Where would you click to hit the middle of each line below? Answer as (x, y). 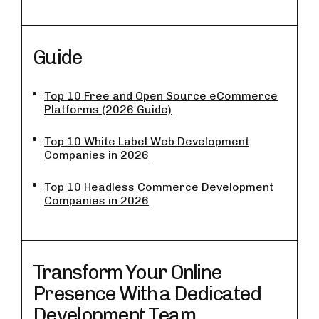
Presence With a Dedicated (147, 294)
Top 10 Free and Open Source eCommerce (161, 96)
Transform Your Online (127, 272)
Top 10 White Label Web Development (147, 141)
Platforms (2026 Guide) (108, 109)
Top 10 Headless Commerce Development (159, 187)
